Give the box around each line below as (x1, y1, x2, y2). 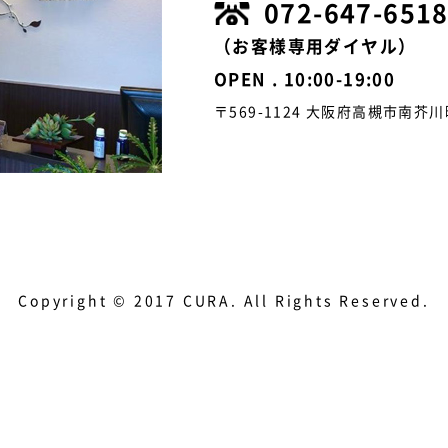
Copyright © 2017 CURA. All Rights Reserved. (18, 294, 430, 309)
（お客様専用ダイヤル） (214, 38, 417, 56)
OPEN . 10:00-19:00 (214, 71, 396, 89)
